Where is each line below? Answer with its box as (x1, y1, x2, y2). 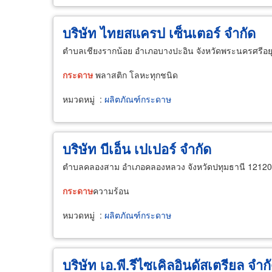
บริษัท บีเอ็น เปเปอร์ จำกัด (63, 139, 211, 158)
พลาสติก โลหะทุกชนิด (93, 69, 178, 81)
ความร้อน (93, 185, 129, 197)
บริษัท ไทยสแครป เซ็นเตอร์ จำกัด (63, 23, 256, 42)
